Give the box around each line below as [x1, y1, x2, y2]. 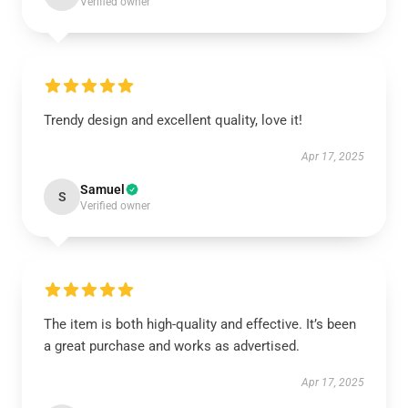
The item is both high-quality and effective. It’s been [44, 316, 356, 332]
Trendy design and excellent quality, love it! [44, 112, 302, 128]
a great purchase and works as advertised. [44, 338, 303, 354]
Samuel [80, 182, 125, 197]
